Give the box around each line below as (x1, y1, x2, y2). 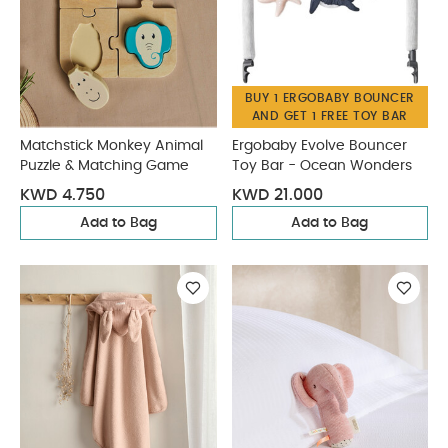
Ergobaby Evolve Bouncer (231, 139, 407, 153)
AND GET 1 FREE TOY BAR (251, 110, 408, 122)
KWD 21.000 (231, 187, 323, 203)
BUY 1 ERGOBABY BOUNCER (244, 92, 415, 104)
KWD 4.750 (20, 187, 105, 203)
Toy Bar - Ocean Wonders (231, 159, 412, 173)
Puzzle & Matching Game (20, 159, 189, 173)
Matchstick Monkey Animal (20, 139, 203, 153)
